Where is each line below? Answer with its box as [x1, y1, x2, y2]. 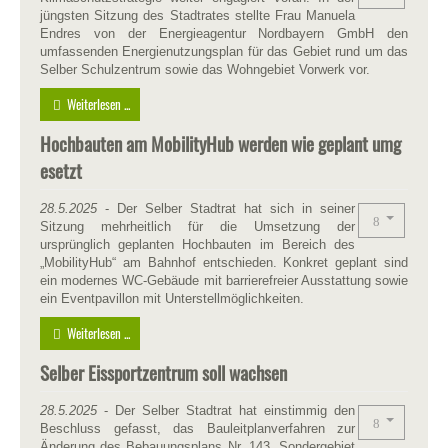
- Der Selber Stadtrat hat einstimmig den [97, 402, 355, 418]
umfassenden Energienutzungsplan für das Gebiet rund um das [40, 43, 408, 59]
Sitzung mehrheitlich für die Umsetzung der [40, 218, 355, 234]
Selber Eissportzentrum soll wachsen [40, 358, 287, 386]
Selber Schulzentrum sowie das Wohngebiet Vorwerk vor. [40, 61, 370, 77]
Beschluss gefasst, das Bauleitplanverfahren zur [40, 420, 355, 436]
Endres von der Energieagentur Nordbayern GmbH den [40, 25, 408, 41]
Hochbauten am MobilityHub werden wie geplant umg [40, 129, 401, 157]
